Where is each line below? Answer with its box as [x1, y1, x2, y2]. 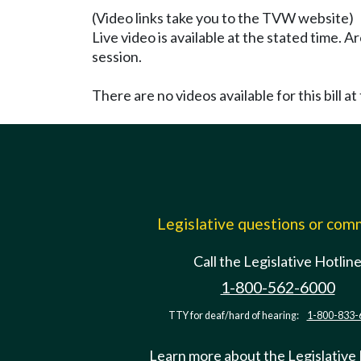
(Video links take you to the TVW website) [92, 8, 354, 27]
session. [92, 47, 142, 65]
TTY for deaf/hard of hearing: [168, 309, 301, 322]
